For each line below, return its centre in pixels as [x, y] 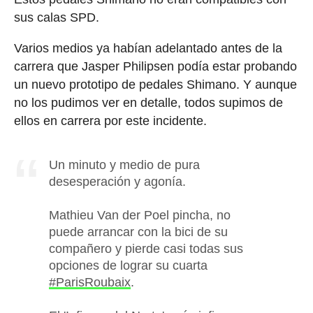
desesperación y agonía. [117, 182]
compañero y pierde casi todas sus [146, 249]
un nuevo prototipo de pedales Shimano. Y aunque [155, 85]
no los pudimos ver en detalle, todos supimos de [148, 103]
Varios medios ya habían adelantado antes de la [148, 49]
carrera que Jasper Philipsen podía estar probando [155, 67]
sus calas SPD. [56, 18]
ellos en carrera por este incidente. [110, 121]
